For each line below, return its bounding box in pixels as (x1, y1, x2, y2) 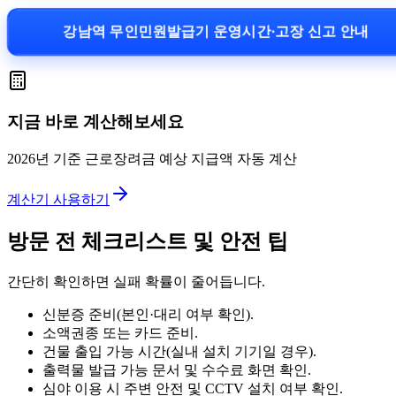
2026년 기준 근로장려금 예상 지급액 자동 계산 (7, 151, 297, 166)
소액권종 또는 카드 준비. (42, 324, 198, 340)
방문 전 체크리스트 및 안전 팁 (7, 229, 288, 253)
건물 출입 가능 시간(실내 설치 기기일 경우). (42, 343, 316, 359)
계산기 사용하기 (7, 192, 110, 207)
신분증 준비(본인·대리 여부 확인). (42, 306, 254, 322)
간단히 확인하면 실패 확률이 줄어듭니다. (7, 273, 265, 289)
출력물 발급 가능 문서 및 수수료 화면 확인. (42, 362, 311, 377)
